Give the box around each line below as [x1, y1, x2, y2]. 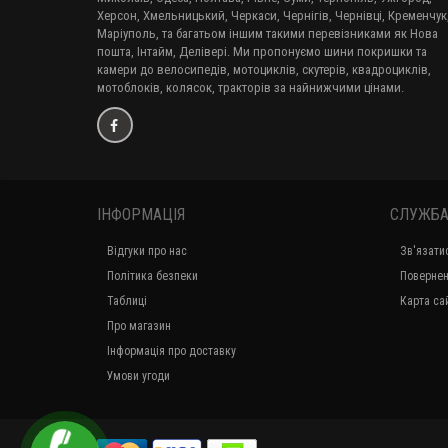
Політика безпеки [107, 269, 198, 283]
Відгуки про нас [107, 244, 187, 258]
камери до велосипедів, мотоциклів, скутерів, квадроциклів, [97, 62, 431, 77]
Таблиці [107, 294, 147, 308]
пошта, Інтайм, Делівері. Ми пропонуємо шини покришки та [97, 44, 427, 59]
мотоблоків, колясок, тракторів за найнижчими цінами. [97, 80, 404, 95]
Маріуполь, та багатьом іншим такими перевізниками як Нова [97, 26, 438, 41]
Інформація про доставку [107, 344, 236, 358]
